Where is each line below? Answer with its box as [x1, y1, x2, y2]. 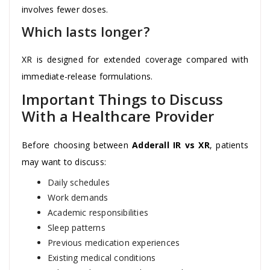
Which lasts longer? [22, 22, 150, 40]
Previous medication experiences [48, 236, 180, 248]
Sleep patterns [48, 221, 105, 233]
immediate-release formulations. [22, 70, 153, 82]
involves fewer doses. [22, 3, 108, 15]
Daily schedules [48, 176, 110, 188]
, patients [209, 139, 248, 151]
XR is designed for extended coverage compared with [22, 53, 248, 65]
